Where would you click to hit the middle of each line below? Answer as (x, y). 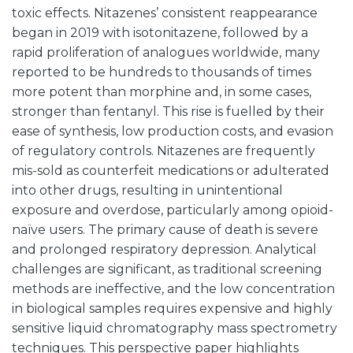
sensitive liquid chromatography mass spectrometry (175, 328)
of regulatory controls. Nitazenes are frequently (163, 151)
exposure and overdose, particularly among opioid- (173, 210)
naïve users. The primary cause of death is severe (165, 230)
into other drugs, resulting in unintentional (147, 190)
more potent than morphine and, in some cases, (162, 92)
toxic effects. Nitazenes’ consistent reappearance (165, 13)
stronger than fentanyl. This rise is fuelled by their (168, 111)
